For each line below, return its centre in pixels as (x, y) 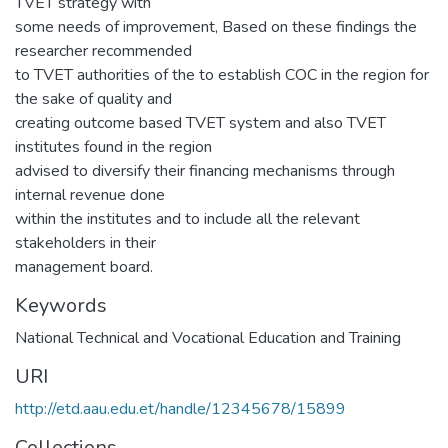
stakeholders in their (85, 242)
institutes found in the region (113, 146)
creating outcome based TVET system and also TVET (200, 122)
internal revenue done (90, 194)
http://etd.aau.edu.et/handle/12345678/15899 (180, 408)
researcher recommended (103, 50)
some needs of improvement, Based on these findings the (216, 26)
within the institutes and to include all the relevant (187, 218)
